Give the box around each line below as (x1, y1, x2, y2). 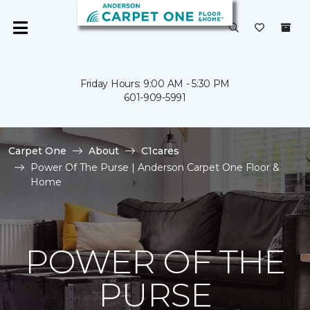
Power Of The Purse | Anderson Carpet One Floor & (30, 161, 280, 174)
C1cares (141, 145, 179, 157)
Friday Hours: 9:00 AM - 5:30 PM (80, 77, 230, 90)
